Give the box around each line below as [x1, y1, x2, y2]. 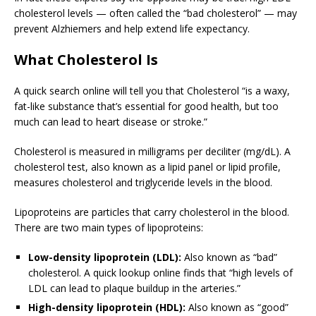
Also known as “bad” [181, 250, 277, 265]
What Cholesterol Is [14, 50, 158, 70]
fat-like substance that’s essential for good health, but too [14, 99, 279, 114]
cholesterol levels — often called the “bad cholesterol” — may [14, 6, 297, 20]
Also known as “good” [186, 300, 288, 315]
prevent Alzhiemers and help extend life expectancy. [14, 22, 250, 36]
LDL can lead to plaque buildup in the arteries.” [28, 281, 241, 296]
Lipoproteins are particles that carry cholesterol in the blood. [14, 205, 289, 219]
